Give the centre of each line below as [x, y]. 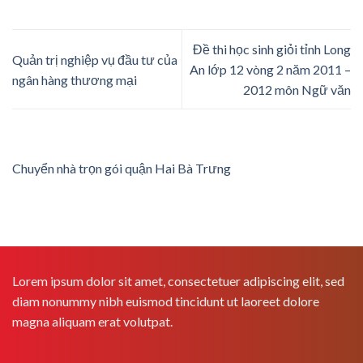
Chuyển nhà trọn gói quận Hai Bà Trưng [122, 169]
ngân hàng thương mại [75, 79]
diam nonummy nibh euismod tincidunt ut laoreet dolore [166, 301]
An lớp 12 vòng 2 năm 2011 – [270, 70]
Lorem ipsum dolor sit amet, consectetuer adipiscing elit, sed [178, 281]
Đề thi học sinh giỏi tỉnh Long [272, 49]
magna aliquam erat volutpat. [92, 322]
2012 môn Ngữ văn [297, 90]
